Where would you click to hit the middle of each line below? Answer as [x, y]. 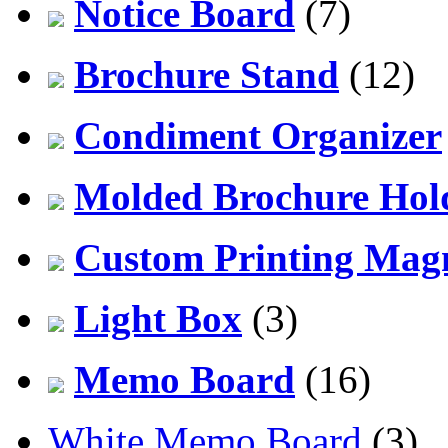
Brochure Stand [206, 74]
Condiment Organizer [258, 135]
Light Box [158, 318]
